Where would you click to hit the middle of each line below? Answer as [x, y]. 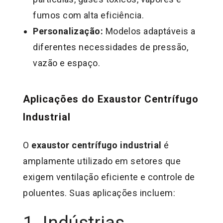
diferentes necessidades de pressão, [111, 47]
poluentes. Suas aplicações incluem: [99, 193]
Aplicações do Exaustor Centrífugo [111, 99]
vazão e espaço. [67, 63]
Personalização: [68, 31]
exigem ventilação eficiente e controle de [109, 177]
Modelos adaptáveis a [149, 31]
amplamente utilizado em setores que [102, 161]
